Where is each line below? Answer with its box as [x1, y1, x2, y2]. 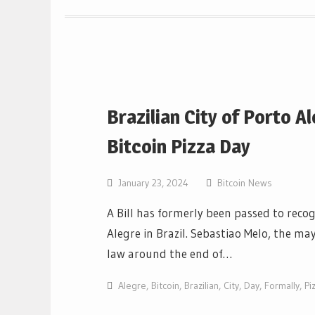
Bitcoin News [217, 176, 272, 189]
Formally [264, 279, 300, 292]
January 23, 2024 [118, 176, 188, 189]
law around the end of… [107, 246, 232, 261]
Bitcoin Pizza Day [107, 134, 250, 158]
